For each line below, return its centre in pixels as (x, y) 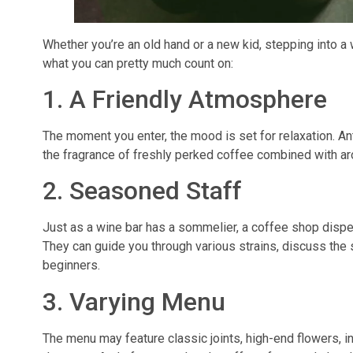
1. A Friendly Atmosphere (184, 100)
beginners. (71, 266)
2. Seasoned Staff (142, 191)
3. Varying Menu (134, 301)
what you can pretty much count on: (137, 63)
